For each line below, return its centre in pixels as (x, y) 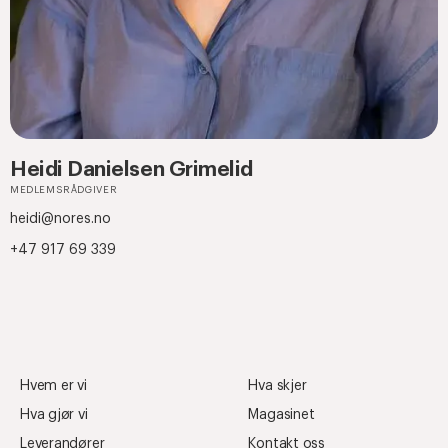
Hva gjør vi (54, 415)
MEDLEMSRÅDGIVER (64, 190)
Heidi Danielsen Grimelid (131, 170)
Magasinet (281, 415)
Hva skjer (277, 386)
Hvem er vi (53, 386)
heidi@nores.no (60, 219)
